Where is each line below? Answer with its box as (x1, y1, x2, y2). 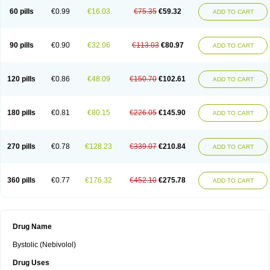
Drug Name (13, 222, 52, 231)
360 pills (7, 176, 36, 184)
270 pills (7, 142, 36, 151)
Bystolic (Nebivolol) (13, 240, 78, 249)
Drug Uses (13, 259, 49, 267)
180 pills (7, 108, 36, 117)
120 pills (7, 75, 36, 83)
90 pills (9, 41, 34, 49)
